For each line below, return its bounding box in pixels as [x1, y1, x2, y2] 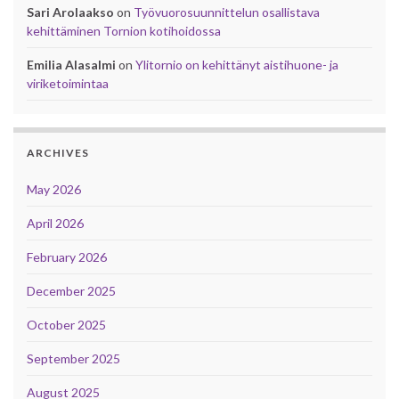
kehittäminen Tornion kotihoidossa [27, 22, 221, 38]
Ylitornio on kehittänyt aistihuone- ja [135, 56, 338, 72]
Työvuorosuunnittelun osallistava [134, 4, 320, 20]
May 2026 [27, 181, 81, 197]
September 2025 [27, 350, 120, 366]
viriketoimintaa [27, 75, 109, 91]
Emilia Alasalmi [27, 56, 116, 72]
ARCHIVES [27, 145, 89, 159]
